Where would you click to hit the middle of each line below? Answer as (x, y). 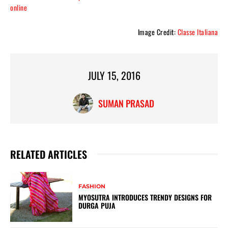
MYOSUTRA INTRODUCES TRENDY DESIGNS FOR (145, 197)
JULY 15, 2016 (114, 75)
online (19, 7)
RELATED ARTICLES (49, 154)
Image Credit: (158, 32)
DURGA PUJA (97, 206)
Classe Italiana (197, 32)
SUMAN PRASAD (126, 103)
